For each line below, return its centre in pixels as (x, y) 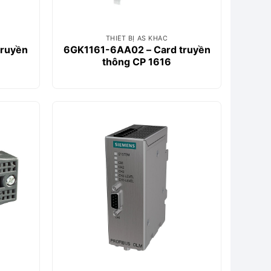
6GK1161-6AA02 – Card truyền (137, 49)
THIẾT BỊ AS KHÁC (137, 38)
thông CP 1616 (137, 61)
